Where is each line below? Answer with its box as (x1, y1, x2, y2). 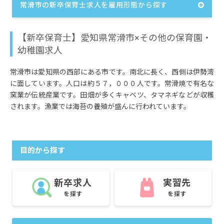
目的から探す (20, 146, 65, 155)
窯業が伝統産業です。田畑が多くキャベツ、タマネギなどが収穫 (10, 91, 214, 99)
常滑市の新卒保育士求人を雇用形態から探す (20, 1, 167, 9)
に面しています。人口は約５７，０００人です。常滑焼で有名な (10, 79, 214, 88)
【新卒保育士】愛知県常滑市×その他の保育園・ (17, 32, 211, 43)
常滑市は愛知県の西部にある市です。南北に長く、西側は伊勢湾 (10, 68, 214, 76)
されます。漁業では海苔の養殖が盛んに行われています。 (10, 102, 190, 111)
